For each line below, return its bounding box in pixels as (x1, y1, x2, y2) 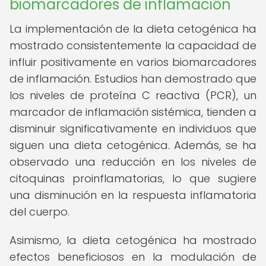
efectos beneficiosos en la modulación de (9, 249, 256, 264)
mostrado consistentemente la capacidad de (9, 38, 256, 53)
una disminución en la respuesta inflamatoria (9, 188, 256, 202)
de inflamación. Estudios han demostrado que (9, 71, 256, 86)
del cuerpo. (9, 204, 69, 219)
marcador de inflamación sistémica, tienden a (9, 104, 256, 119)
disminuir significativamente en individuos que (9, 121, 256, 136)
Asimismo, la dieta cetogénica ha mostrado (9, 233, 256, 248)
